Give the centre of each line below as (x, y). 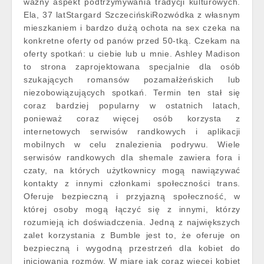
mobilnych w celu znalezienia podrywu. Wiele (132, 144)
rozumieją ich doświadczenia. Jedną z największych (132, 222)
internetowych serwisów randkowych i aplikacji (132, 131)
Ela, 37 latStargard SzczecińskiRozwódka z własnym (132, 15)
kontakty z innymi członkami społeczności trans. (132, 183)
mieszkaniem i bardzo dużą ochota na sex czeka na (132, 28)
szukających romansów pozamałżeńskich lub (132, 80)
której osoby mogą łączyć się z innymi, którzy (132, 209)
